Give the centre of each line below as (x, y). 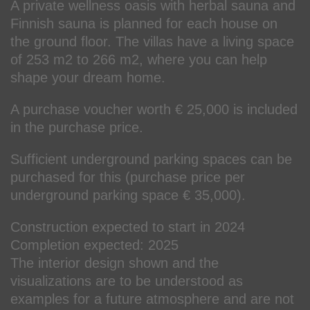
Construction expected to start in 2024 (128, 227)
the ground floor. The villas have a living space (152, 41)
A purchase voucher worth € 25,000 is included (154, 109)
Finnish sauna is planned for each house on (144, 23)
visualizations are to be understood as (127, 281)
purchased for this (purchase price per (128, 177)
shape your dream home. (88, 77)
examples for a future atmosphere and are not (152, 299)
